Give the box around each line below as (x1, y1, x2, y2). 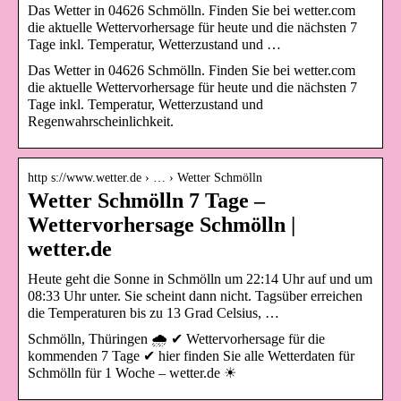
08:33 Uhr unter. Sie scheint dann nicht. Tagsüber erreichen (28, 288, 363, 304)
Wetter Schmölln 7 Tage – (28, 189, 265, 213)
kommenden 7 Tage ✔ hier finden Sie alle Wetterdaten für (28, 348, 354, 364)
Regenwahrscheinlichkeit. (28, 114, 174, 130)
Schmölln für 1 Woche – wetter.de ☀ (28, 365, 236, 381)
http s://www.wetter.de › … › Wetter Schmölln (28, 171, 262, 185)
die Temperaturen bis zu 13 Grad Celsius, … (28, 305, 279, 321)
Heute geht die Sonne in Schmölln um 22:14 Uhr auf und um (28, 271, 372, 287)
